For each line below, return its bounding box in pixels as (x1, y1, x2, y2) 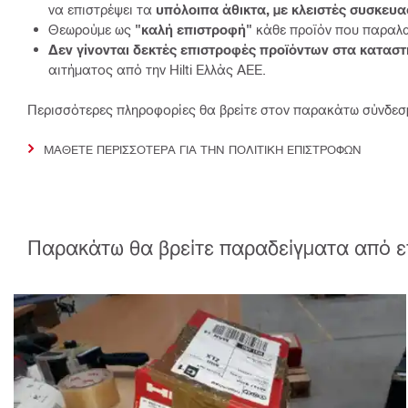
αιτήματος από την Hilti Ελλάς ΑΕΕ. (48, 60, 266, 77)
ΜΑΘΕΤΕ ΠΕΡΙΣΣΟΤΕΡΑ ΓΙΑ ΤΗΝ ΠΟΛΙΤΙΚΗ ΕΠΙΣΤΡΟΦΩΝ (44, 141, 362, 156)
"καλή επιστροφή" (131, 20, 252, 37)
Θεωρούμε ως (48, 20, 131, 37)
